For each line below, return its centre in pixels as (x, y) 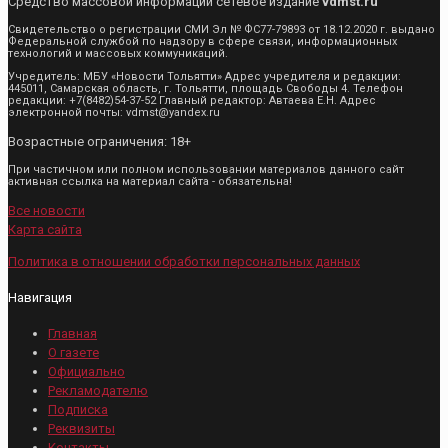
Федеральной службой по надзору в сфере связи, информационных (202, 41)
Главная (72, 334)
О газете (73, 353)
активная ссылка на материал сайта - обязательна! (150, 181)
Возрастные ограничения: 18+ (99, 141)
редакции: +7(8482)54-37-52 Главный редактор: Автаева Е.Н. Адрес (192, 100)
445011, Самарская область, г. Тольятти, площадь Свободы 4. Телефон (205, 88)
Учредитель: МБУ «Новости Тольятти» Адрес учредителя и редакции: (204, 76)
